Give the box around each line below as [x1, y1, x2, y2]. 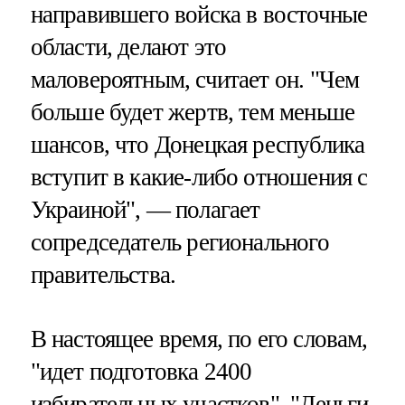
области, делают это [30, 33, 227, 61]
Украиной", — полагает [30, 195, 260, 223]
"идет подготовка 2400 [30, 358, 252, 386]
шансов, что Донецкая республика [30, 130, 365, 158]
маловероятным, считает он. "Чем [30, 65, 360, 93]
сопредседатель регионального [30, 228, 329, 256]
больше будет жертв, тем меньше [30, 98, 355, 126]
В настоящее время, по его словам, [30, 325, 368, 353]
